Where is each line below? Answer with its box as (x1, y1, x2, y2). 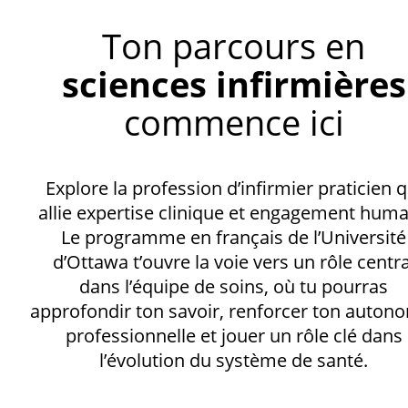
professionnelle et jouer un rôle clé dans (65, 322, 403, 348)
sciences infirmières (61, 59, 406, 107)
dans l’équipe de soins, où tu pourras (79, 273, 389, 299)
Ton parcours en (102, 21, 366, 69)
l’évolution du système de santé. (99, 347, 369, 372)
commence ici (123, 97, 344, 146)
